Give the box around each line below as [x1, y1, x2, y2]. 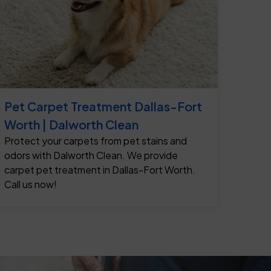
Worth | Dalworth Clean [4, 117, 139, 132]
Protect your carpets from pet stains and [4, 134, 187, 148]
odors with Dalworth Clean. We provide [4, 149, 178, 162]
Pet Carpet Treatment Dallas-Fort [4, 99, 202, 114]
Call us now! [4, 178, 57, 191]
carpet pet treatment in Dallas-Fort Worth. [4, 163, 195, 177]
